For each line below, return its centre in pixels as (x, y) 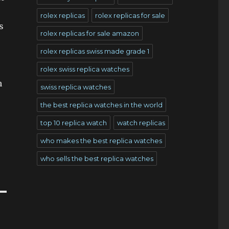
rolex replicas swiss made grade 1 (95, 51)
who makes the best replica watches (101, 141)
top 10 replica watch (73, 123)
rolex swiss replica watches (85, 69)
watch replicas (141, 123)
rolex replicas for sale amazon (89, 33)
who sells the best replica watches (97, 158)
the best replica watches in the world (101, 105)
